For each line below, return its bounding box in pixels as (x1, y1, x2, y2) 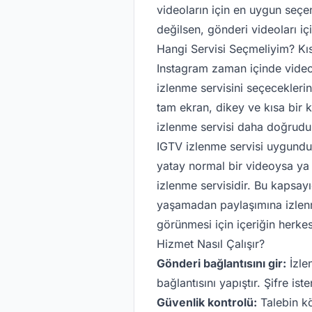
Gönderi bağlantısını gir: (157, 256, 286, 270)
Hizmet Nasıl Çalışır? (157, 236, 265, 251)
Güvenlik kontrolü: (157, 295, 257, 309)
